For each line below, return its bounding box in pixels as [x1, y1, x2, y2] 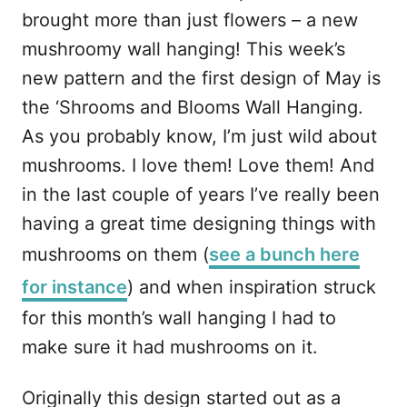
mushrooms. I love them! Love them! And [22, 154, 374, 176]
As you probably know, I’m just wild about [22, 125, 377, 147]
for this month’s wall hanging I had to [22, 307, 336, 329]
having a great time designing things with [22, 213, 376, 234]
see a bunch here [209, 243, 360, 265]
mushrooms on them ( [22, 243, 209, 265]
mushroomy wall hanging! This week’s [22, 38, 345, 60]
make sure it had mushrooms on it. [22, 336, 318, 358]
